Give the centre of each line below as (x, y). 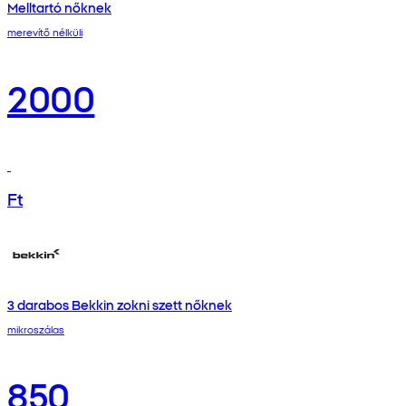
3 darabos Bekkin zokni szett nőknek (120, 304)
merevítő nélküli (45, 32)
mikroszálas (36, 329)
